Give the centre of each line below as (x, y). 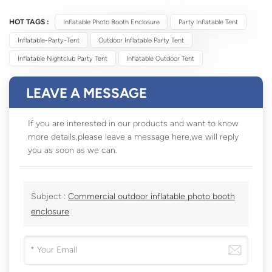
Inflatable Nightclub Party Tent (62, 59)
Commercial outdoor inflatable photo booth (151, 197)
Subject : (49, 197)
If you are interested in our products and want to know (133, 124)
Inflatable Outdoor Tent (161, 59)
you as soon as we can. (73, 151)
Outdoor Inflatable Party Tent (141, 40)
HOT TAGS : (29, 22)
